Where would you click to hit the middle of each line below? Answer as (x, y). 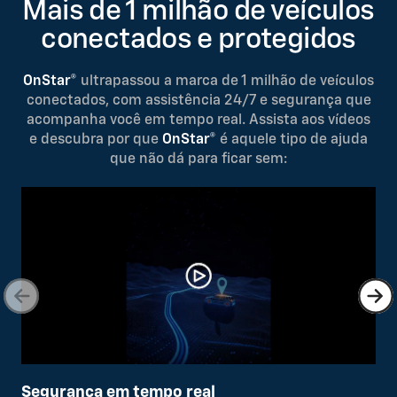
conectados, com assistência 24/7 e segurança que (198, 101)
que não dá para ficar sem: (198, 160)
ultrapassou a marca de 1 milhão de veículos (227, 82)
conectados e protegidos (198, 40)
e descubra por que (94, 140)
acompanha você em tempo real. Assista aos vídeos (198, 121)
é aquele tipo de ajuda (294, 140)
